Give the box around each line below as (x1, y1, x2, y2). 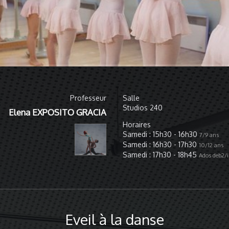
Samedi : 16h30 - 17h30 (123, 140, 199, 149)
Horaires (123, 120, 151, 129)
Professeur (70, 93, 106, 102)
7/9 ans (199, 130, 219, 139)
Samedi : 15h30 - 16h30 (123, 129, 199, 139)
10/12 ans (199, 141, 223, 149)
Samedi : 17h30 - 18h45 (123, 150, 199, 159)
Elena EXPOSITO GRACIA (9, 106, 106, 118)
